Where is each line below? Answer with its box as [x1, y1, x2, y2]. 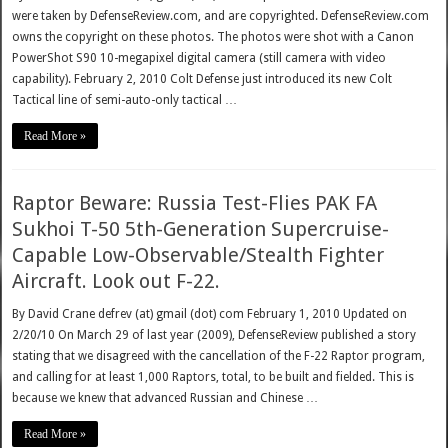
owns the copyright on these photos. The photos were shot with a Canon [12, 30, 415, 45]
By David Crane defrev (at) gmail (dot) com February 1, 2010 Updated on [12, 307, 408, 322]
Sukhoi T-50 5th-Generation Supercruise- [12, 217, 390, 242]
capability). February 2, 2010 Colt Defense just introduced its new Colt [12, 72, 393, 87]
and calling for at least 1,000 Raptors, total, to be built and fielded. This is [12, 370, 415, 385]
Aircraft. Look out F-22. [12, 269, 221, 294]
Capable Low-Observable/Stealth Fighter [12, 243, 385, 268]
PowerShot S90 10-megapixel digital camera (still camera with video [12, 51, 387, 66]
